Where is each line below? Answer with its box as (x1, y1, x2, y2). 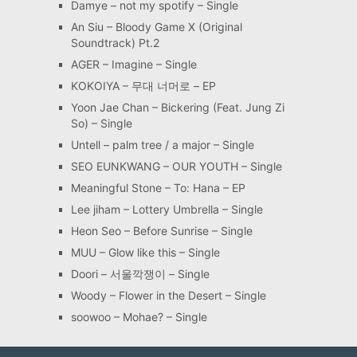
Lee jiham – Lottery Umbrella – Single (70, 202, 263, 217)
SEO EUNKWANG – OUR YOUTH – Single (70, 159, 282, 174)
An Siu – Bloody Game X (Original (70, 20, 242, 34)
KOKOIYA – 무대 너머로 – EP (70, 79, 216, 93)
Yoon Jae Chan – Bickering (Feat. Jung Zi (70, 100, 284, 115)
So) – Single (70, 116, 132, 131)
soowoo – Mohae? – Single (70, 310, 207, 324)
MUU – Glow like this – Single (70, 245, 220, 260)
